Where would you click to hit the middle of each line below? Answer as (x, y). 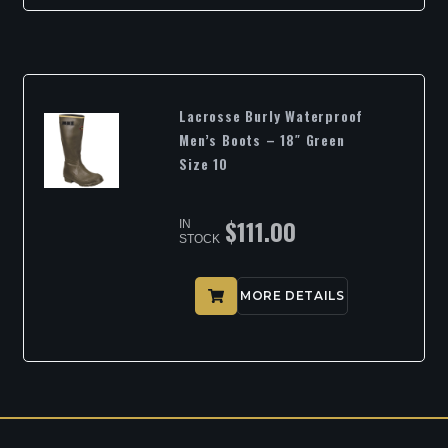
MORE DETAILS (292, 296)
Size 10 (203, 164)
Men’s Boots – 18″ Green (262, 140)
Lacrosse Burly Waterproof (271, 116)
